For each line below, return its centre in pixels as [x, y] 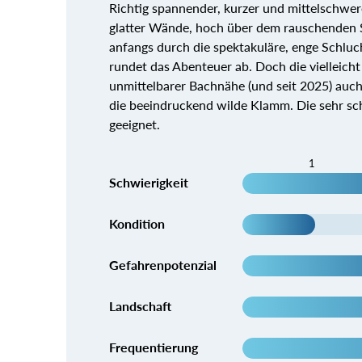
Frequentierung [153, 347]
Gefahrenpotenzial [162, 264]
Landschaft [140, 305]
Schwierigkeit [148, 182]
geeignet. [134, 124]
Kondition [137, 223]
